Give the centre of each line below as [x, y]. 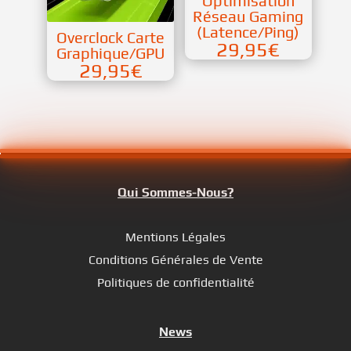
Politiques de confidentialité [175, 282]
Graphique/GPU [110, 52]
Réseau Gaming [248, 16]
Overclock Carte [111, 37]
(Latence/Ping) [248, 32]
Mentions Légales [175, 237]
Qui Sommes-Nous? [175, 192]
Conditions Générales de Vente [175, 259]
